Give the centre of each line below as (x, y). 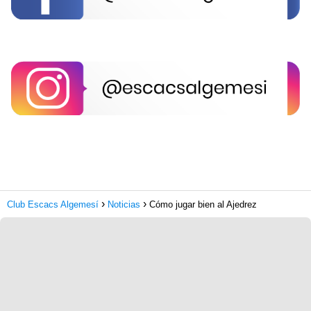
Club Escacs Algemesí (53, 205)
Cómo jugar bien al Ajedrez (203, 205)
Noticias (124, 205)
